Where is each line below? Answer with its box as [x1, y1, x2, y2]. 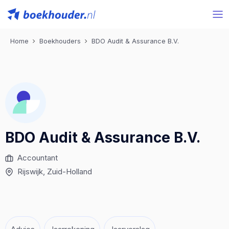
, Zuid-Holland [43, 167, 92, 176]
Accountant [17, 153, 58, 163]
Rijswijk [17, 167, 43, 176]
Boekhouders [39, 37, 81, 45]
